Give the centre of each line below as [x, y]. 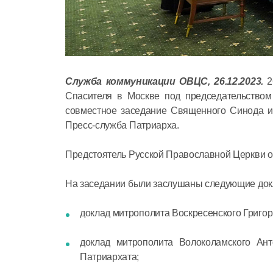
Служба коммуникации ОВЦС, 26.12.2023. [164, 81]
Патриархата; [110, 257]
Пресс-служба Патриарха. [122, 125]
